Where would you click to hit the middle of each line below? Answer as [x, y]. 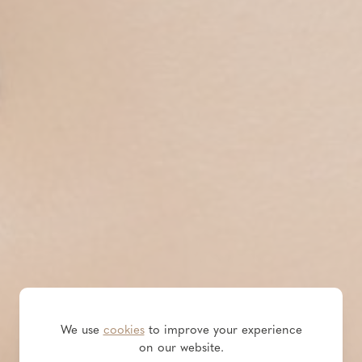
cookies [124, 329]
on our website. [181, 347]
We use [82, 329]
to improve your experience [223, 329]
